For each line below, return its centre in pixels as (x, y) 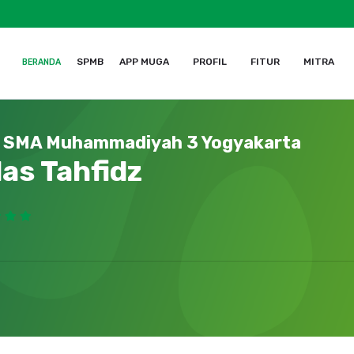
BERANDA (41, 62)
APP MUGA (144, 62)
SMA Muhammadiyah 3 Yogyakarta (153, 143)
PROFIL (209, 62)
